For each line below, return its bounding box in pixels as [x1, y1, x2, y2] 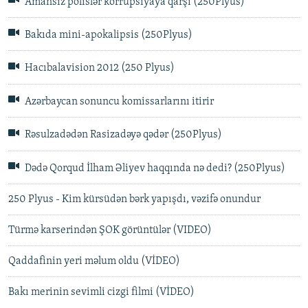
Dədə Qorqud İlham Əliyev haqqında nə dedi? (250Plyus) [23, 163, 285, 175]
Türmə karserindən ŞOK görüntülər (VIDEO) [8, 225, 212, 236]
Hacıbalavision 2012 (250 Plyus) [23, 63, 175, 74]
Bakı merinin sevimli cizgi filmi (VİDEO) [8, 287, 195, 298]
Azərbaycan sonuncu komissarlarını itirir [23, 96, 214, 108]
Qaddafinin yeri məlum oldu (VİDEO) [8, 256, 180, 267]
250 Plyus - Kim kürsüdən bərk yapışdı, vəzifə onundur [8, 194, 261, 206]
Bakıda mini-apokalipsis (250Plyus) [23, 30, 192, 41]
